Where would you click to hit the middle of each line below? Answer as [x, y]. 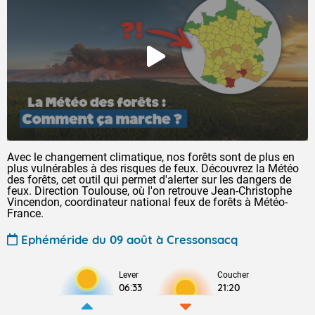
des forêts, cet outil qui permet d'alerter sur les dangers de [149, 180]
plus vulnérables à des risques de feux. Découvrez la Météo [153, 168]
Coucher [233, 275]
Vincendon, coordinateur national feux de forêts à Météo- [147, 202]
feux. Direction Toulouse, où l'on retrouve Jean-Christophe [149, 191]
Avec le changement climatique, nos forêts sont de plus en [151, 157]
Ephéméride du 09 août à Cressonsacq [129, 239]
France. [25, 213]
